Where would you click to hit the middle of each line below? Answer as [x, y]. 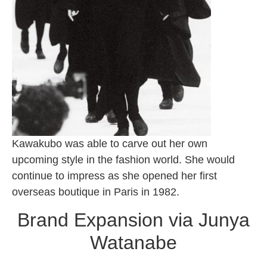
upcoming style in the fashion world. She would [123, 160]
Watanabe [133, 243]
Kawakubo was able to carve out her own [110, 144]
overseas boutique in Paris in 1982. [96, 192]
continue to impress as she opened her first [114, 176]
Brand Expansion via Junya [133, 220]
